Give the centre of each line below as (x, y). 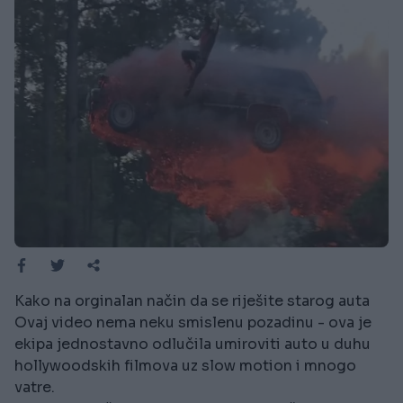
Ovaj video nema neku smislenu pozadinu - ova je (193, 323)
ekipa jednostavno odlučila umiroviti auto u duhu (193, 345)
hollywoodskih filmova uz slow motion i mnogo (185, 366)
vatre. (35, 388)
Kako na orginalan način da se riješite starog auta (192, 301)
